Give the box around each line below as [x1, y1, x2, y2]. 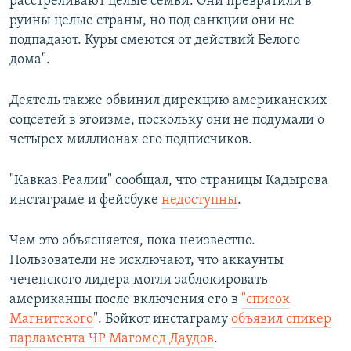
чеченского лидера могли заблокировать [9, 273, 268, 288]
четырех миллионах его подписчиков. [9, 132, 252, 148]
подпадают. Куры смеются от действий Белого [9, 33, 300, 49]
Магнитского [9, 312, 93, 327]
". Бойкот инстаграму [93, 312, 231, 327]
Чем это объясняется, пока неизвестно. [9, 233, 255, 249]
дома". [9, 52, 50, 68]
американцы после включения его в [9, 292, 241, 308]
